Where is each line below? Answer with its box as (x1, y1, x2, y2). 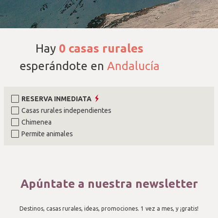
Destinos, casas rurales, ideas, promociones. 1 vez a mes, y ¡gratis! (19, 205, 199, 212)
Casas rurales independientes (21, 107, 111, 114)
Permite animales (21, 130, 73, 138)
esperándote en (19, 59, 107, 73)
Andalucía (107, 59, 160, 73)
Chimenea (21, 118, 52, 126)
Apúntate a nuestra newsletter (20, 177, 198, 190)
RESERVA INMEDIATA (21, 95, 91, 103)
